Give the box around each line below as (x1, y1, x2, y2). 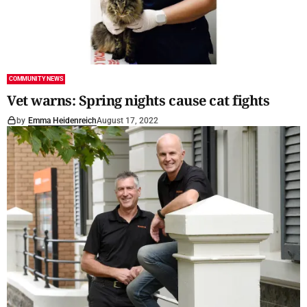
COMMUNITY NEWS (9, 75, 64, 83)
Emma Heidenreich (28, 116, 97, 126)
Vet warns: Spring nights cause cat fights (7, 91, 270, 110)
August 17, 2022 (97, 116, 158, 126)
